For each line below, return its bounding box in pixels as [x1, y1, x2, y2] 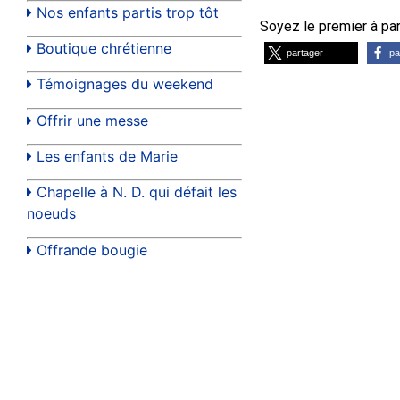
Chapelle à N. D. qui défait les [37, 183, 237, 202]
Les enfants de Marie [37, 147, 178, 166]
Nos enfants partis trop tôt [37, 3, 219, 21]
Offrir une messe [37, 111, 148, 129]
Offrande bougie [37, 240, 147, 259]
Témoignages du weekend [37, 75, 213, 94]
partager [286, 47, 323, 59]
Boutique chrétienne [37, 38, 171, 57]
